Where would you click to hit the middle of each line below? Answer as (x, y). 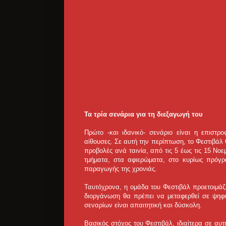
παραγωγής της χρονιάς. (121, 169)
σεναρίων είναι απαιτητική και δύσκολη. (143, 205)
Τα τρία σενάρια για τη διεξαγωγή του (144, 115)
